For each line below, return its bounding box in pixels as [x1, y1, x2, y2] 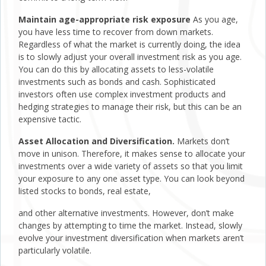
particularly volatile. [18, 245, 91, 256]
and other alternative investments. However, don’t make [18, 207, 234, 219]
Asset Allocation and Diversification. [18, 135, 175, 147]
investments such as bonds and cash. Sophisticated [18, 76, 216, 88]
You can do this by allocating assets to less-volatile [18, 64, 214, 75]
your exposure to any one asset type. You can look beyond [18, 173, 245, 185]
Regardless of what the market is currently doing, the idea [18, 39, 240, 50]
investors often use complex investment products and [18, 88, 226, 100]
